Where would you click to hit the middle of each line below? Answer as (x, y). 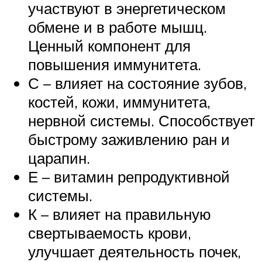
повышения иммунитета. (115, 64)
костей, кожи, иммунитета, (119, 101)
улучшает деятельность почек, (135, 251)
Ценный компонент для (109, 45)
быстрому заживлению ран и (129, 139)
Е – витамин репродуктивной (129, 176)
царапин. (59, 158)
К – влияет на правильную (120, 214)
